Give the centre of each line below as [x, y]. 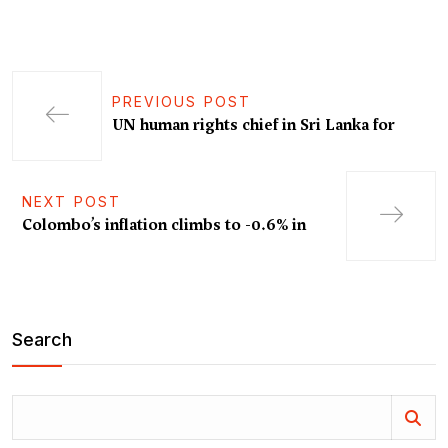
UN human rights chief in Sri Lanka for [253, 125]
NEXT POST [71, 201]
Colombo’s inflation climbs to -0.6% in [164, 225]
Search [42, 339]
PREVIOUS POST [181, 101]
